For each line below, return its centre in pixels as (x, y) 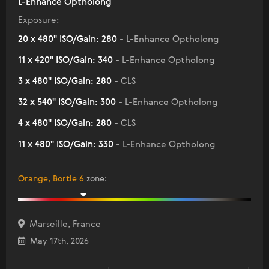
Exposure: (38, 20)
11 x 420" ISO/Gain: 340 (67, 61)
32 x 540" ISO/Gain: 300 (68, 103)
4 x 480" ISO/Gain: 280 (66, 124)
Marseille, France (63, 225)
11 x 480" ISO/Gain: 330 (67, 145)
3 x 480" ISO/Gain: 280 (66, 82)
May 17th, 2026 (57, 242)
